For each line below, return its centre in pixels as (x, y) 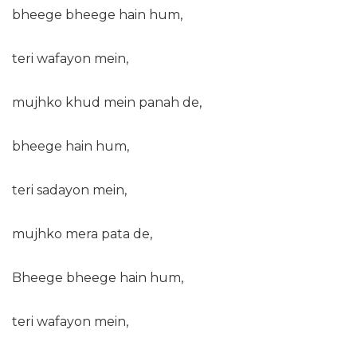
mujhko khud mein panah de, (107, 102)
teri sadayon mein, (69, 190)
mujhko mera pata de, (82, 234)
